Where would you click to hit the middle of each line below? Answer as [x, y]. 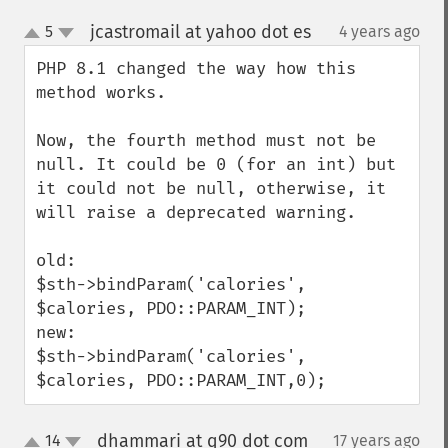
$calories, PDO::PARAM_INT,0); [181, 380]
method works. [101, 92]
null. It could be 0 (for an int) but [216, 164]
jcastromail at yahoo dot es [200, 32]
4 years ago [379, 31]
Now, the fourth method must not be [206, 140]
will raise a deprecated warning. [196, 212]
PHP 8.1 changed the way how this [196, 68]
